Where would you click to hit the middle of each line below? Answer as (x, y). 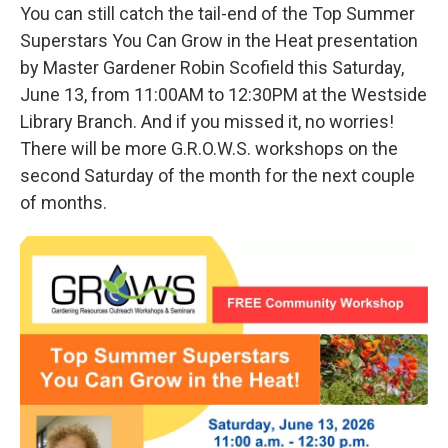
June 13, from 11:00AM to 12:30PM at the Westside (223, 94)
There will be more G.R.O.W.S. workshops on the (209, 148)
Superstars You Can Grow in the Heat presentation (219, 40)
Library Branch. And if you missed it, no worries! (207, 121)
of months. (63, 202)
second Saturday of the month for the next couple (217, 175)
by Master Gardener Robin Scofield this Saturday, (212, 67)
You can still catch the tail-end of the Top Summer (217, 13)
